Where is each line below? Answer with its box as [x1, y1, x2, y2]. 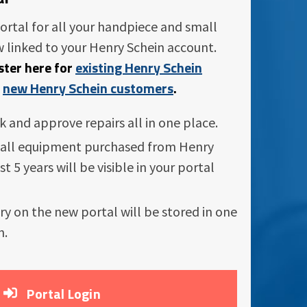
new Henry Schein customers [3, 77, 173, 99]
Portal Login [24, 282, 101, 304]
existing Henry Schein [75, 56, 202, 78]
